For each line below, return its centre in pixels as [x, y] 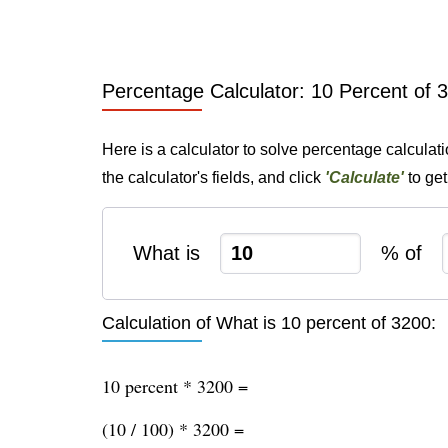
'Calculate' [364, 177]
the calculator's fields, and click [213, 177]
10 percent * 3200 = [175, 386]
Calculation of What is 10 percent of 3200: [269, 323]
